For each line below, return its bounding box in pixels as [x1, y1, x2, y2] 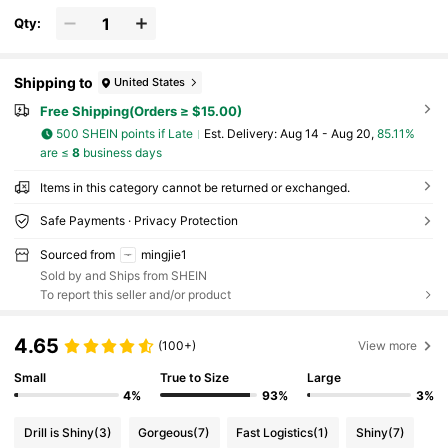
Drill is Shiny [23, 424, 94, 440]
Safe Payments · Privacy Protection [39, 212, 238, 228]
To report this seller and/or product [39, 287, 231, 303]
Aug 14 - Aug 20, [279, 126, 377, 142]
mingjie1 [140, 246, 187, 262]
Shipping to [14, 73, 94, 91]
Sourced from [39, 246, 115, 262]
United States [114, 74, 186, 89]
